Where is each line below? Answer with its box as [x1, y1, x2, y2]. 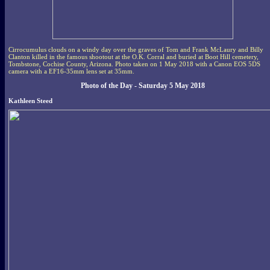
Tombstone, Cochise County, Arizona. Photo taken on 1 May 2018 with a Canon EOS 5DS [8, 60, 260, 67]
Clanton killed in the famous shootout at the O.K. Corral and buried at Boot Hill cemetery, [8, 52, 259, 60]
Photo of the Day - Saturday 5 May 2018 [80, 81, 205, 90]
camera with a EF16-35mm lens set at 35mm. [8, 67, 134, 75]
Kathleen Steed [8, 96, 52, 104]
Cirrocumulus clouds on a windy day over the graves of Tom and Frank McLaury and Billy [8, 45, 263, 53]
